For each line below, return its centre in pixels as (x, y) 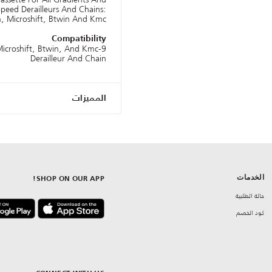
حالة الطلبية (250, 196)
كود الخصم (250, 213)
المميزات (89, 99)
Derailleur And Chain (68, 59)
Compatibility (79, 39)
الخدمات (251, 178)
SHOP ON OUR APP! (70, 179)
